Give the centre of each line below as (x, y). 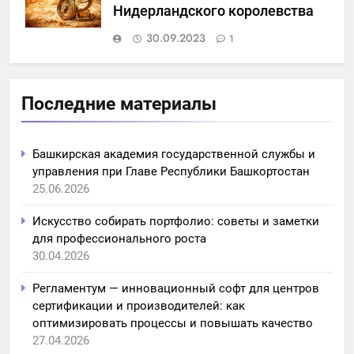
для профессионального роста (119, 239)
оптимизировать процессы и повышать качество (173, 324)
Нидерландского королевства (213, 11)
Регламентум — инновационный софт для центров (176, 289)
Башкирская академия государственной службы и (174, 154)
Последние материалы (119, 104)
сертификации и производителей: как (139, 306)
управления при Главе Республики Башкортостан (171, 172)
